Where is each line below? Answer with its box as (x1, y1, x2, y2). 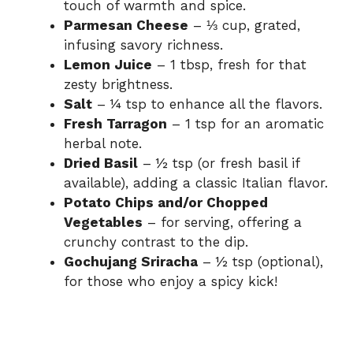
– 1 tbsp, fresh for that (152, 57, 307, 73)
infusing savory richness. (64, 37, 223, 54)
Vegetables (64, 214, 143, 231)
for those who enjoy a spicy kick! (64, 273, 277, 290)
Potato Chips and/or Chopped (64, 195, 268, 211)
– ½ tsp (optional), (198, 254, 323, 270)
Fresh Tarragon (64, 116, 167, 132)
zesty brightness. (64, 76, 173, 93)
